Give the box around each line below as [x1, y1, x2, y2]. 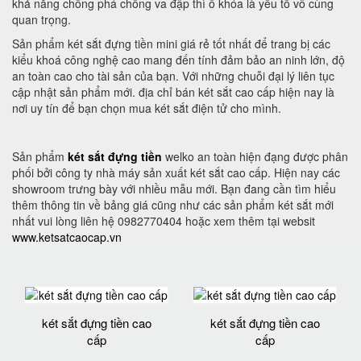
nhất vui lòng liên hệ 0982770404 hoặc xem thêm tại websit [12, 213, 315, 229]
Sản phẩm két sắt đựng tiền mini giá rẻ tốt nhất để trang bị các [12, 35, 330, 52]
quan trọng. [12, 11, 71, 27]
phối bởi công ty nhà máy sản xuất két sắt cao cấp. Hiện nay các [12, 164, 340, 180]
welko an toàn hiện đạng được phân [162, 148, 348, 164]
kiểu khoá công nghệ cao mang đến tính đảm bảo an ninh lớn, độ [12, 52, 345, 68]
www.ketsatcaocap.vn [12, 229, 122, 245]
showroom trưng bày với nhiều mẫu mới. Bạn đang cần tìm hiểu [12, 180, 336, 197]
